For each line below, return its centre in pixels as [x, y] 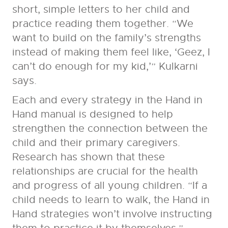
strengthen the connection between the [110, 129]
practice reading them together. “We [103, 24]
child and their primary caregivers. [96, 143]
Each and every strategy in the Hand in [107, 100]
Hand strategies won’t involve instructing [112, 214]
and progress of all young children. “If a [109, 186]
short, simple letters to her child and [101, 10]
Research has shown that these [88, 157]
